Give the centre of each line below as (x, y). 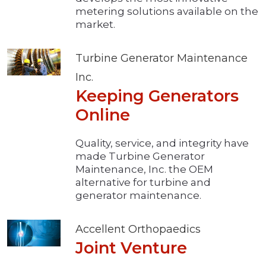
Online (103, 115)
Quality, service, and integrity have (162, 143)
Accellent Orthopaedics (138, 229)
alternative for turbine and (143, 183)
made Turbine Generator (140, 156)
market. (95, 25)
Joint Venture (131, 248)
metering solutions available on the (167, 12)
